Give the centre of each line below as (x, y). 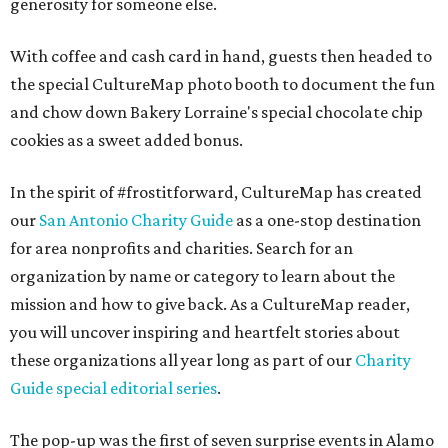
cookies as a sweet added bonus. (126, 140)
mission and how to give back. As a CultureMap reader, (210, 304)
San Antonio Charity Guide (137, 220)
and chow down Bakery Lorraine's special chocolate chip (216, 112)
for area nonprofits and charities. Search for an (181, 248)
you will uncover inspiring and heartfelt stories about (205, 332)
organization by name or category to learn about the (202, 276)
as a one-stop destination (328, 220)
